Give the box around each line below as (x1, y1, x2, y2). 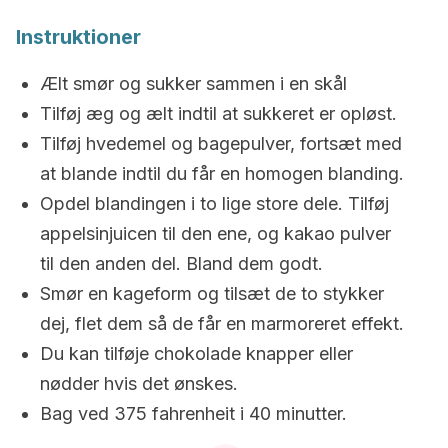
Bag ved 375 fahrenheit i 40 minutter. (40, 403, 347, 424)
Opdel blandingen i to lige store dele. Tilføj (40, 193, 389, 214)
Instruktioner (16, 25, 141, 49)
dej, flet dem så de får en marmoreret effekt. (40, 313, 404, 334)
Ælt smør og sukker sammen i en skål (40, 73, 347, 94)
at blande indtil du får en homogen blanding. (40, 163, 404, 184)
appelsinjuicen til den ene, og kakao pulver (40, 223, 391, 244)
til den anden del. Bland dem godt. (40, 253, 323, 274)
